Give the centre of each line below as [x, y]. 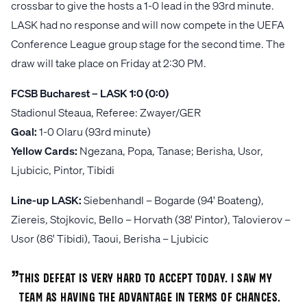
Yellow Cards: [45, 150]
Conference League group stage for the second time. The [148, 43]
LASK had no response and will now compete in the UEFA [148, 24]
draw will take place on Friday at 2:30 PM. [109, 62]
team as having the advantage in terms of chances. [150, 298]
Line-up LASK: [46, 199]
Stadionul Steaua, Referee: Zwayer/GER [106, 112]
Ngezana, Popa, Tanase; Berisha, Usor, [171, 150]
